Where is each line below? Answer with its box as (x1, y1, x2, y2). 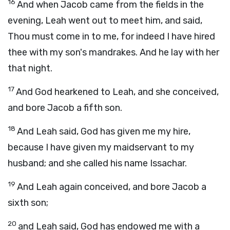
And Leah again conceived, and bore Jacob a (17, 181, 206, 193)
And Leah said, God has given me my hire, (17, 126, 190, 137)
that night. (8, 63, 52, 74)
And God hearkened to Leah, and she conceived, (16, 86, 219, 98)
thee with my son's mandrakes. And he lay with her (8, 47, 219, 58)
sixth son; (8, 197, 48, 208)
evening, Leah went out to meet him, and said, (8, 15, 202, 26)
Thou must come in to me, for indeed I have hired (8, 31, 215, 42)
